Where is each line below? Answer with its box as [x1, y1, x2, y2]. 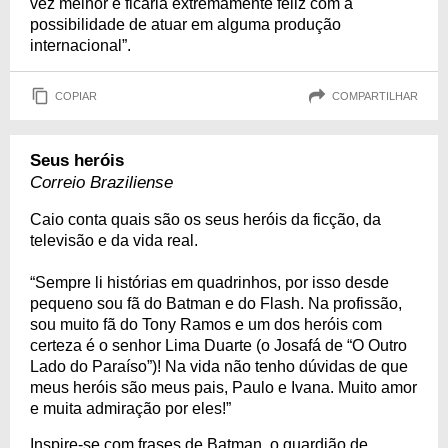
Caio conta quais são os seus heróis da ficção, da [30, 211, 381, 229]
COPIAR [55, 89, 97, 102]
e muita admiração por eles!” [30, 400, 231, 418]
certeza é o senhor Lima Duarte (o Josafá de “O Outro [30, 337, 407, 355]
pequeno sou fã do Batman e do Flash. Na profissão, [30, 295, 402, 313]
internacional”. [30, 37, 131, 55]
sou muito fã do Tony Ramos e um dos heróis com [30, 316, 382, 334]
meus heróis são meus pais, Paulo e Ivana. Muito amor [30, 379, 417, 397]
